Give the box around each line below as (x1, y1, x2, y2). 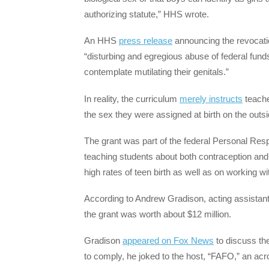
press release (119, 35, 172, 46)
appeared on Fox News (122, 235, 214, 246)
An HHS (84, 35, 119, 46)
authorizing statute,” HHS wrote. (84, 9, 211, 20)
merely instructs (180, 93, 243, 104)
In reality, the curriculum (84, 93, 180, 104)
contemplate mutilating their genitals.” (84, 67, 231, 77)
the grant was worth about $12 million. (84, 208, 231, 219)
